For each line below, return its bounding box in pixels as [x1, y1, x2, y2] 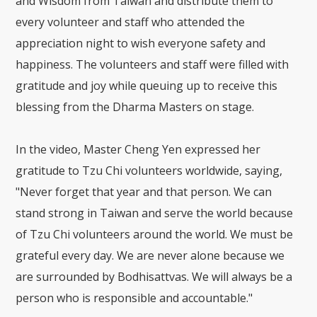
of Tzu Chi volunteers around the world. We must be [16, 226, 294, 243]
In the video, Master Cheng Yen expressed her [16, 142, 261, 158]
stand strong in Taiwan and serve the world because [16, 205, 294, 221]
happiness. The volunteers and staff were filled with [16, 57, 289, 73]
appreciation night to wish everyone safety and [16, 35, 266, 52]
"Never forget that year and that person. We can [16, 184, 272, 200]
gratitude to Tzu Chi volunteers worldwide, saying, [16, 163, 283, 179]
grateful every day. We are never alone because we [16, 248, 285, 264]
